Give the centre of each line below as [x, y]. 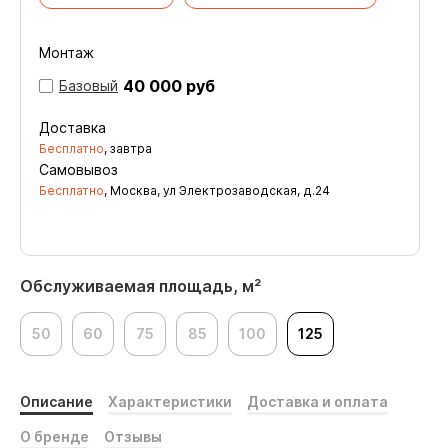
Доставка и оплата [317, 401]
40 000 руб [169, 86]
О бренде [54, 436]
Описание [56, 401]
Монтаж [66, 52]
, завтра [128, 148]
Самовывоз [78, 169]
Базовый [88, 85]
